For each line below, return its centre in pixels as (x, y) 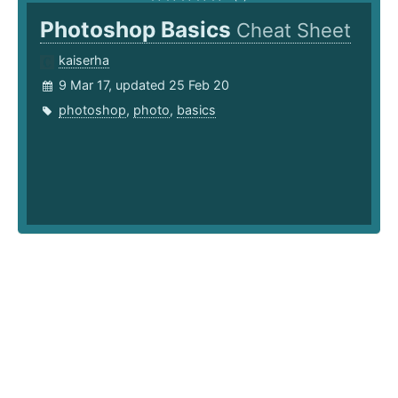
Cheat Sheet (294, 31)
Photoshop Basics (138, 30)
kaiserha (84, 60)
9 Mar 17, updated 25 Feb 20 (144, 85)
